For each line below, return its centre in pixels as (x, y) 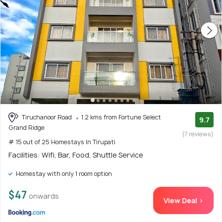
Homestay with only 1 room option (63, 174)
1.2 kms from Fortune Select (121, 117)
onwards (44, 196)
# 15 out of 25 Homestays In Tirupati (62, 142)
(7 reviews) (198, 134)
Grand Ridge (27, 128)
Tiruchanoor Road (47, 117)
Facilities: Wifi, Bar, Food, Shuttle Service (76, 155)
